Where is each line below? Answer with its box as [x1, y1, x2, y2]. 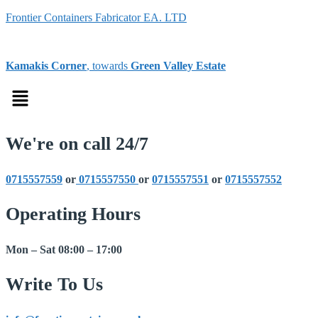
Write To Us [6, 274, 103, 295]
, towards [87, 60, 131, 72]
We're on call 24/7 [6, 133, 148, 154]
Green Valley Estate [131, 60, 226, 72]
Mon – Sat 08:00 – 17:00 [6, 243, 122, 256]
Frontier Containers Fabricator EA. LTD [6, 11, 187, 23]
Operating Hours [6, 204, 141, 225]
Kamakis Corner [6, 60, 87, 72]
